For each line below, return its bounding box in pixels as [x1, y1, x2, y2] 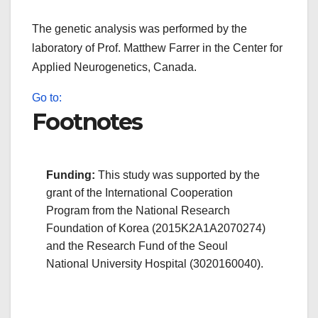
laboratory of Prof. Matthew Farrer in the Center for [32, 41, 283, 54]
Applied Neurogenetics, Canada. [32, 60, 197, 73]
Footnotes [32, 107, 143, 136]
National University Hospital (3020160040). [46, 257, 263, 270]
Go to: [32, 91, 62, 104]
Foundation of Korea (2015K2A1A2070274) [46, 221, 265, 234]
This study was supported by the [95, 168, 260, 181]
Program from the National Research [46, 204, 230, 216]
